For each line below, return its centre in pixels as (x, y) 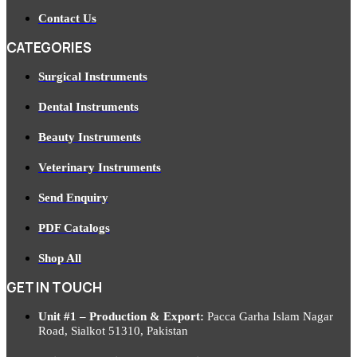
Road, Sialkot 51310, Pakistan (113, 330)
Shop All (60, 258)
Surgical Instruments (93, 76)
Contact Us (67, 18)
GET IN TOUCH (54, 287)
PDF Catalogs (74, 228)
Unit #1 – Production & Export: (121, 316)
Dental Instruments (88, 106)
